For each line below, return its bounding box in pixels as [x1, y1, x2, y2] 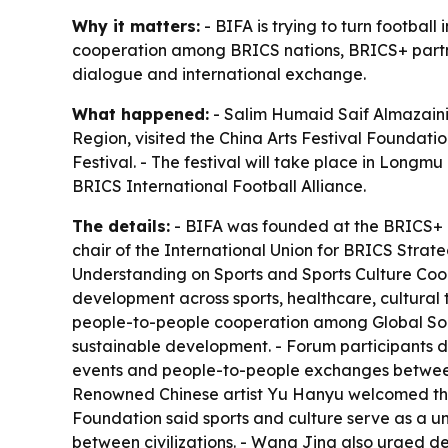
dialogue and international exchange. [72, 64, 366, 85]
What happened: [72, 104, 209, 125]
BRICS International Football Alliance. [72, 176, 366, 197]
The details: [72, 216, 170, 237]
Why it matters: [72, 16, 200, 37]
